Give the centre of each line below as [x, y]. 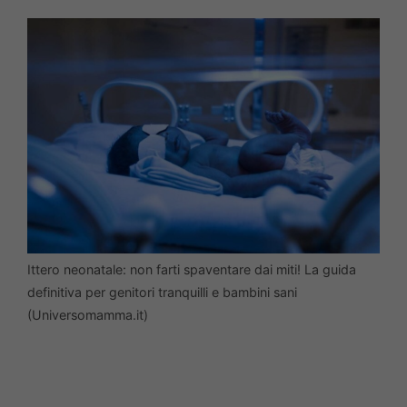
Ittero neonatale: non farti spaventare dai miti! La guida [192, 269]
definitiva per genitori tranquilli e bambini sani [162, 292]
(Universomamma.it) [88, 314]
